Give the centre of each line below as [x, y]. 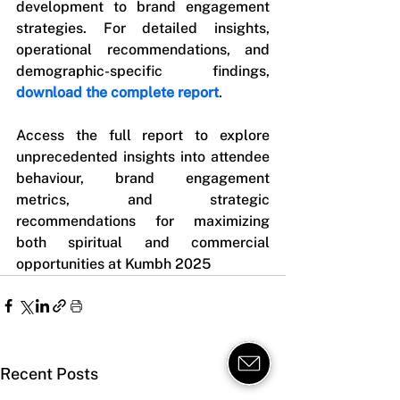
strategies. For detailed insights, [143, 28]
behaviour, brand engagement [143, 178]
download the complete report [117, 92]
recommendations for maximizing [143, 221]
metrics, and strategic [143, 200]
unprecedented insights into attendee [143, 157]
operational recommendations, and [143, 50]
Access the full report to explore [143, 135]
